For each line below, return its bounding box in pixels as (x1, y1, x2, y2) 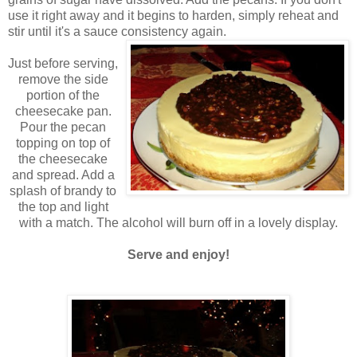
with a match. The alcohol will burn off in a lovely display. (19, 215, 338, 229)
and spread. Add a (11, 167, 115, 182)
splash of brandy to (10, 183, 116, 198)
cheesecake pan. (14, 104, 112, 118)
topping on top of (16, 135, 110, 150)
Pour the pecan (20, 120, 106, 134)
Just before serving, (8, 56, 118, 70)
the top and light (18, 199, 108, 214)
